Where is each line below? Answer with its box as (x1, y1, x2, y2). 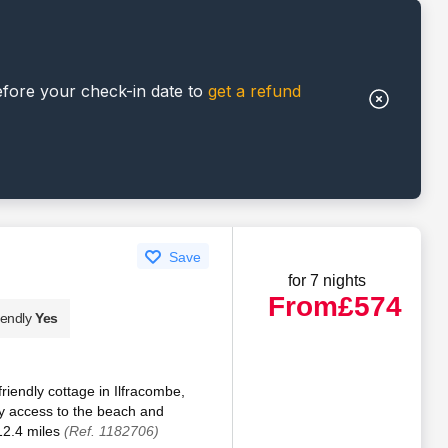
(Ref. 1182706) (63, 422, 159, 439)
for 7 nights (288, 271, 367, 289)
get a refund (208, 80, 302, 101)
